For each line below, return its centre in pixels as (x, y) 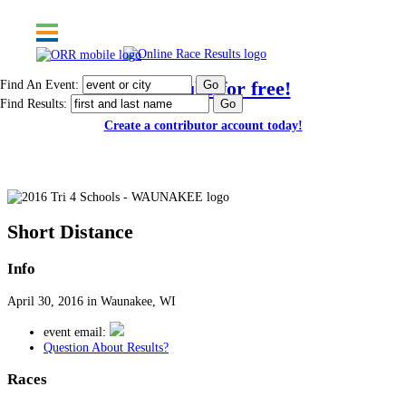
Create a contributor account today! (203, 126)
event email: (77, 332)
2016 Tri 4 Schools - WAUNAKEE (154, 162)
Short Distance (70, 232)
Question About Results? (106, 348)
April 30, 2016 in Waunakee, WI (92, 301)
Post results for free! (203, 89)
